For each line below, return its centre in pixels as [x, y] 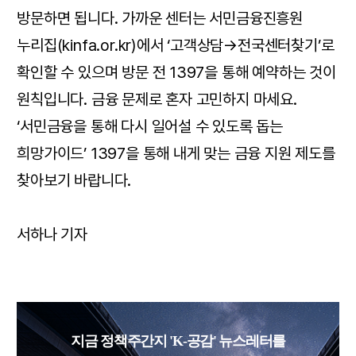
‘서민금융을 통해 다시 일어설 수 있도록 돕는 [150, 126]
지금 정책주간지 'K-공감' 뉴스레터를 [178, 341]
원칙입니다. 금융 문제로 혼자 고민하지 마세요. [157, 99]
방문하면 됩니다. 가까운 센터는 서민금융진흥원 [160, 18]
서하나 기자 [52, 234]
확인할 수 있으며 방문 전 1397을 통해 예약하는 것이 [176, 72]
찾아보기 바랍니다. [74, 180]
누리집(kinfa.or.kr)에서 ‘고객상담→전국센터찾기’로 [176, 45]
